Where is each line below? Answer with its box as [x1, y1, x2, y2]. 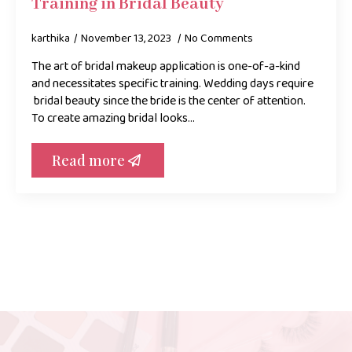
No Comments [185, 29, 253, 48]
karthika [31, 29, 70, 48]
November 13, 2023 [81, 29, 174, 48]
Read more [52, 151, 125, 170]
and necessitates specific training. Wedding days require [31, 74, 313, 93]
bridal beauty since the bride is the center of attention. [31, 91, 306, 111]
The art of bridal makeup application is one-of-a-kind [31, 57, 300, 76]
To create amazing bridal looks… [31, 108, 195, 128]
